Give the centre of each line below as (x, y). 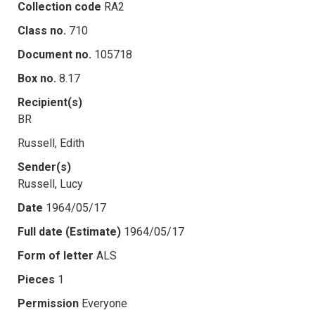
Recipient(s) (50, 102)
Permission (48, 303)
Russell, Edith (51, 143)
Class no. (42, 30)
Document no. (54, 54)
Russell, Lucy (50, 184)
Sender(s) (44, 167)
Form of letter (56, 255)
